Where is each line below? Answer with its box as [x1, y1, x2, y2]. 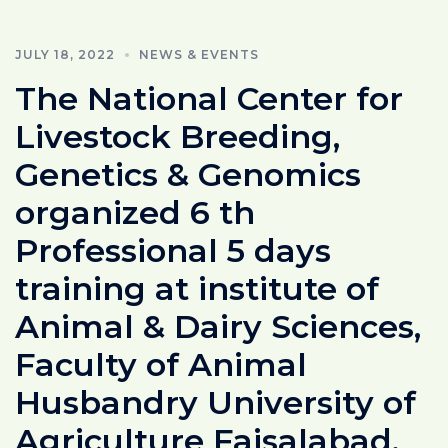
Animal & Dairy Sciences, [15, 306, 421, 346]
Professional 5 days [15, 230, 331, 270]
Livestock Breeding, [15, 116, 340, 156]
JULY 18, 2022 [15, 46, 115, 62]
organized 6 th [15, 192, 255, 232]
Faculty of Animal [15, 344, 307, 384]
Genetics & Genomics [15, 154, 361, 194]
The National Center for [15, 78, 403, 118]
